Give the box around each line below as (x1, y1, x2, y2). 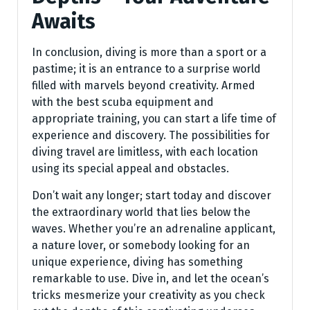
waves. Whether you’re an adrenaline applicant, (32, 221, 275, 235)
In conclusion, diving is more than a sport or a (32, 45, 266, 59)
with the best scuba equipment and (32, 95, 214, 109)
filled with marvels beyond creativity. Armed (32, 78, 255, 92)
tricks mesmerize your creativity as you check (32, 288, 265, 302)
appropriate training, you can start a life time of (32, 111, 276, 125)
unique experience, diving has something (32, 255, 243, 268)
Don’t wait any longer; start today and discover (32, 188, 271, 202)
